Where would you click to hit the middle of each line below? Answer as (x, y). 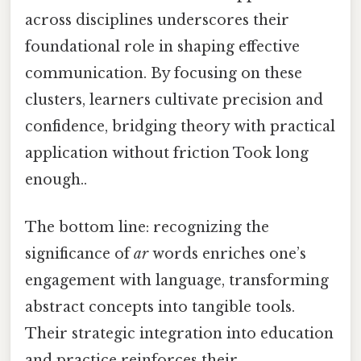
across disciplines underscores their (157, 20)
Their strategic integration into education (179, 333)
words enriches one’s (227, 253)
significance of (79, 253)
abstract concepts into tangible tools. (160, 307)
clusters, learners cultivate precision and (174, 100)
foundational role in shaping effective (162, 46)
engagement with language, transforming (177, 280)
